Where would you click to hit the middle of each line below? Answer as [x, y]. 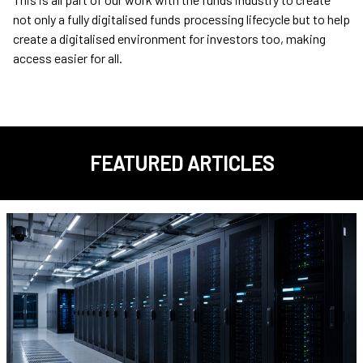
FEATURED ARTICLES [181, 164]
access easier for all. [68, 58]
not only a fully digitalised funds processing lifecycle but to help [181, 19]
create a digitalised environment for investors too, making [169, 39]
